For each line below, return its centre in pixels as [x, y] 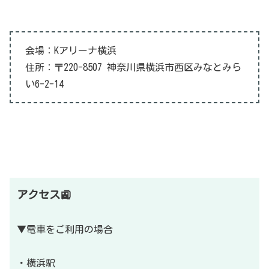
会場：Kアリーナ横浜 [71, 51]
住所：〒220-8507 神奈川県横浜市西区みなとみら [133, 68]
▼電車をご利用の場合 [65, 230]
